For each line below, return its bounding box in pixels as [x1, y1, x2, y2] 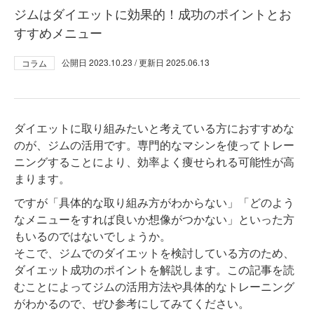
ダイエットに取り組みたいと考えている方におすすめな [14, 120, 294, 137]
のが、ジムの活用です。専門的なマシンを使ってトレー [14, 137, 294, 153]
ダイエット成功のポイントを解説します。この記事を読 [14, 261, 294, 278]
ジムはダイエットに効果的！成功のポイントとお [14, 4, 292, 23]
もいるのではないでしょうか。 [14, 228, 171, 245]
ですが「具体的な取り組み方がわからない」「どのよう [14, 194, 294, 211]
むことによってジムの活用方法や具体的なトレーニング [14, 278, 294, 295]
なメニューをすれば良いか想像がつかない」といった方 [14, 211, 294, 228]
